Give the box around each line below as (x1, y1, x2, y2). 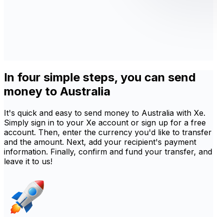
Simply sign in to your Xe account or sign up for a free (4, 118, 206, 128)
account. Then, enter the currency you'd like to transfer (4, 127, 212, 138)
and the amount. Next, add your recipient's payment (4, 137, 196, 147)
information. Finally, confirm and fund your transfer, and (4, 147, 212, 157)
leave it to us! (4, 156, 52, 167)
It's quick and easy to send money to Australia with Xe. (4, 108, 205, 118)
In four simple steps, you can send (4, 70, 196, 85)
